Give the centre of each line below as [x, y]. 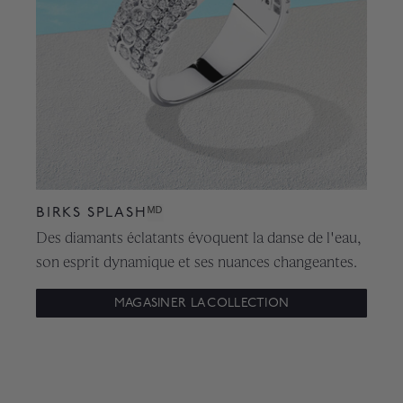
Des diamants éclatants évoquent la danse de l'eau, [198, 238]
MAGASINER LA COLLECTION [201, 303]
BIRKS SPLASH [92, 213]
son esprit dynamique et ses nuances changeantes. [197, 262]
